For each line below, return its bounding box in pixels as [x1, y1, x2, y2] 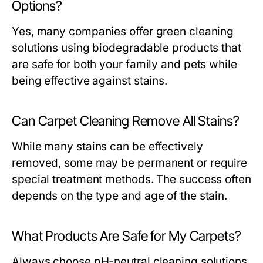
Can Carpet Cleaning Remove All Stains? [12, 113, 240, 130]
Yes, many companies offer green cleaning [12, 25, 234, 39]
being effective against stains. [12, 74, 168, 88]
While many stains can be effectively [12, 140, 203, 154]
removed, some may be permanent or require [12, 156, 248, 170]
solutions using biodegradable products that [12, 41, 241, 55]
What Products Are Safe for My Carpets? [12, 228, 241, 245]
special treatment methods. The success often [12, 173, 251, 187]
